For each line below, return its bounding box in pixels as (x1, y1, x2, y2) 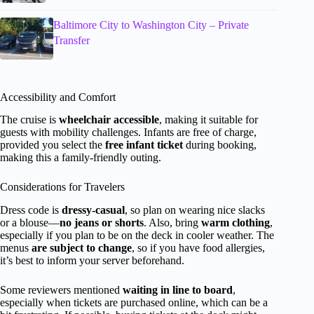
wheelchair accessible (59, 114, 159, 126)
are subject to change (32, 242, 132, 254)
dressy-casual (62, 204, 125, 217)
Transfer (53, 34, 90, 46)
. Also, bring (144, 217, 201, 229)
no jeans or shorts (60, 217, 144, 229)
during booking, (183, 139, 257, 151)
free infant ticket (105, 139, 183, 151)
